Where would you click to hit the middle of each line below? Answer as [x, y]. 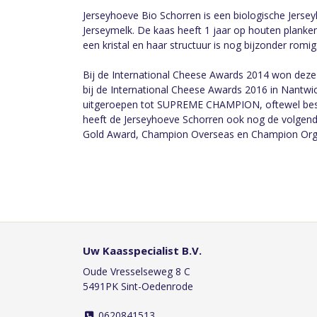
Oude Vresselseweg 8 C [137, 271]
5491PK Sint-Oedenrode [138, 286]
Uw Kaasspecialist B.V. [142, 250]
